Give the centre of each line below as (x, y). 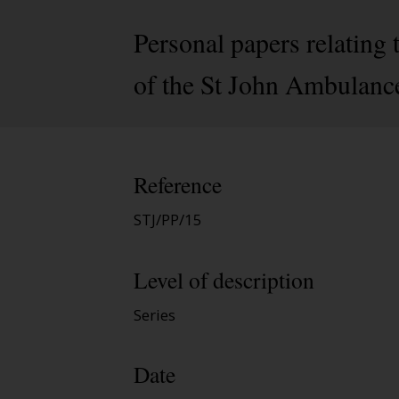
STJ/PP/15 (168, 220)
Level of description (224, 279)
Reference (178, 185)
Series (155, 314)
